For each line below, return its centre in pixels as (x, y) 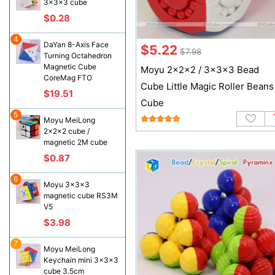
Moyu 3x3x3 (66, 184)
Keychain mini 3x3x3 (81, 260)
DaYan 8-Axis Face (76, 45)
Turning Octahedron (77, 56)
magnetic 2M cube (75, 142)
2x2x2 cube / (66, 131)
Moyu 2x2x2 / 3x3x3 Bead (199, 70)
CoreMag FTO (68, 78)
